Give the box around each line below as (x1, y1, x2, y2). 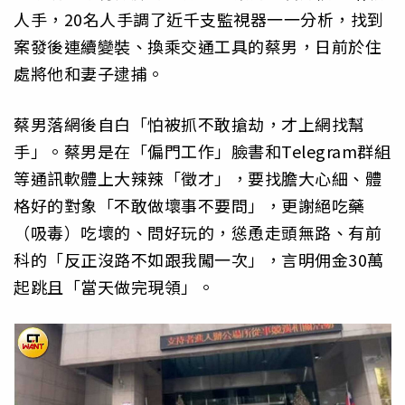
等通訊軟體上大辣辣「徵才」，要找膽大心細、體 (14, 166, 381, 191)
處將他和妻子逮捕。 (14, 61, 165, 85)
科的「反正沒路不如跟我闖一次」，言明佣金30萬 (14, 248, 384, 272)
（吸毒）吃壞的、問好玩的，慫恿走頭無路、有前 (14, 221, 381, 245)
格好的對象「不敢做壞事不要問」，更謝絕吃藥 (14, 193, 365, 218)
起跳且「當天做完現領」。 (14, 275, 214, 299)
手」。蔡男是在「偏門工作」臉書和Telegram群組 (14, 139, 391, 164)
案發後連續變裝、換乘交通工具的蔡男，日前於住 (14, 33, 381, 58)
